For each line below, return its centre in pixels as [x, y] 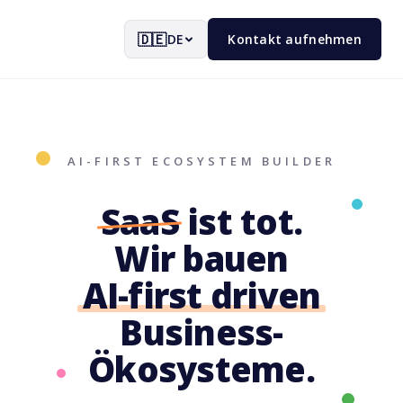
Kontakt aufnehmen [295, 39]
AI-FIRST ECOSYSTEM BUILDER [201, 161]
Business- [201, 332]
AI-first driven [201, 295]
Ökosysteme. [201, 369]
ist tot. [241, 221]
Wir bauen [201, 258]
